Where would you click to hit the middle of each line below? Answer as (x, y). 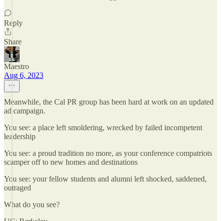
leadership (20, 136)
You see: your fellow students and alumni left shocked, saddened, (105, 179)
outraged (18, 188)
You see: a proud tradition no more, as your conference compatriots (108, 153)
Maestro (17, 66)
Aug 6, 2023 (24, 75)
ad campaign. (25, 111)
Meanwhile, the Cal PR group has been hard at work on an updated (109, 102)
